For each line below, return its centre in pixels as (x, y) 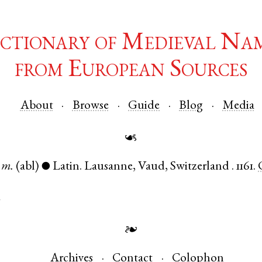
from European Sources (131, 71)
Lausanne (109, 167)
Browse (90, 106)
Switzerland (200, 167)
